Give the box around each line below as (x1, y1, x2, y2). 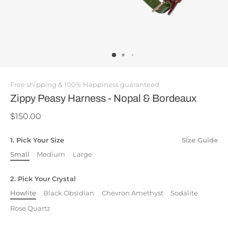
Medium (37, 150, 66, 158)
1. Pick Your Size (10, 136, 64, 144)
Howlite (10, 189, 36, 197)
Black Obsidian (43, 189, 95, 197)
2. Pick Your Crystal (10, 175, 76, 183)
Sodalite (170, 189, 198, 197)
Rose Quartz (10, 204, 50, 213)
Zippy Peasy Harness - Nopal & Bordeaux (10, 93, 196, 104)
